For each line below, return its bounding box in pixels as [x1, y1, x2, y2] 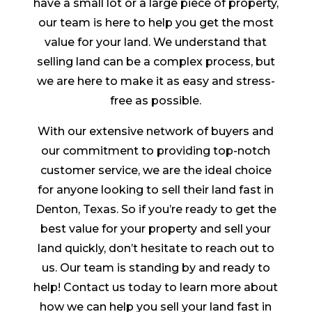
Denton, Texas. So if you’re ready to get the [35, 203, 276, 217]
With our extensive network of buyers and [38, 125, 274, 139]
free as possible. [110, 94, 202, 108]
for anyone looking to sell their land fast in [38, 183, 274, 197]
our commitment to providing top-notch [41, 144, 271, 158]
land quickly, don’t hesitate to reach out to [37, 242, 274, 256]
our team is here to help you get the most [38, 16, 274, 30]
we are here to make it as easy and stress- [36, 75, 275, 88]
